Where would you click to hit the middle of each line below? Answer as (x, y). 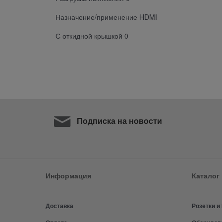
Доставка (59, 206)
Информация (68, 176)
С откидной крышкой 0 (92, 35)
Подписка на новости (119, 121)
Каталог (206, 176)
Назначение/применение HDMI (106, 17)
